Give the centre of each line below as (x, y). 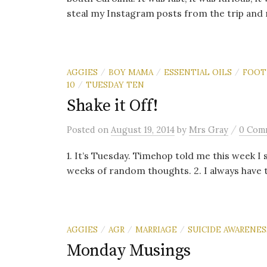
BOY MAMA (131, 72)
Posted (82, 130)
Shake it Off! (112, 106)
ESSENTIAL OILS (198, 72)
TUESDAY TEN (115, 85)
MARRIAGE (156, 229)
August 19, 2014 (143, 130)
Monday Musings (129, 251)
